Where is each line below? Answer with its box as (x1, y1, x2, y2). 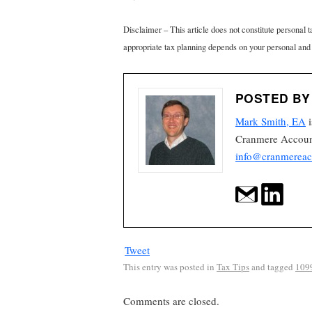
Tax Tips (217, 260, 249, 274)
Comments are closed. (123, 293, 219, 308)
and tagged (249, 260, 295, 274)
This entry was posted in (123, 260, 217, 274)
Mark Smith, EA (235, 114, 306, 129)
